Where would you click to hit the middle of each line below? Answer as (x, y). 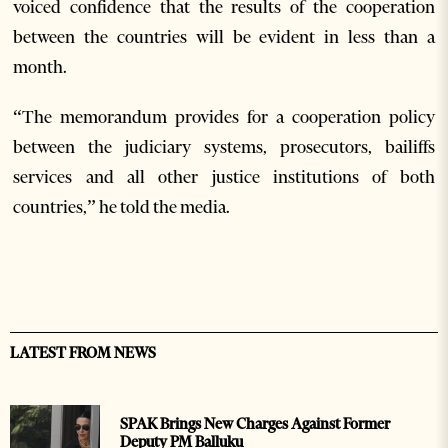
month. (40, 66)
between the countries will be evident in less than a (224, 36)
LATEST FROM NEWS (83, 352)
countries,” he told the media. (122, 206)
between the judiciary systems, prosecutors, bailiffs (224, 146)
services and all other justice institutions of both (224, 176)
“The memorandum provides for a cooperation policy (224, 116)
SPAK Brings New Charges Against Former (255, 423)
